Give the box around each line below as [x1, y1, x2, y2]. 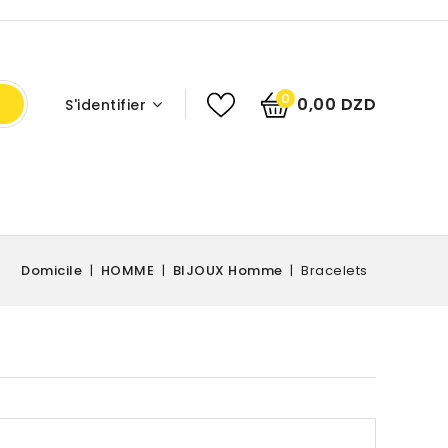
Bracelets [301, 261, 368, 281]
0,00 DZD [297, 93, 376, 116]
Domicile [21, 261, 82, 281]
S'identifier [65, 95, 146, 115]
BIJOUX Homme [172, 261, 283, 281]
